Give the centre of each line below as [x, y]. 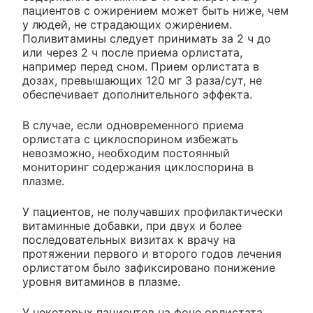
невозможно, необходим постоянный [126, 153]
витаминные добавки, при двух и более [132, 225]
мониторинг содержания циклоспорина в [138, 167]
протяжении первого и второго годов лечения [152, 253]
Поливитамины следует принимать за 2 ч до [147, 38]
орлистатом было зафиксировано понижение [149, 267]
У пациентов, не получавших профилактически [153, 211]
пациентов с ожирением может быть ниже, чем [155, 10]
